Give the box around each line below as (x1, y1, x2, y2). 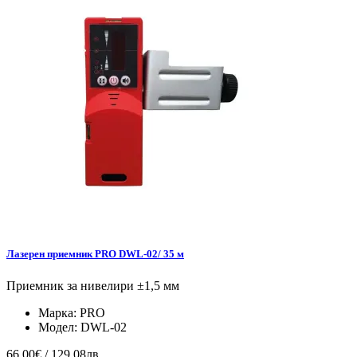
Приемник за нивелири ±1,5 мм (6, 278, 179, 292)
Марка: (38, 305, 80, 320)
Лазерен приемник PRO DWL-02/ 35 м (6, 248, 184, 261)
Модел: (38, 320, 80, 334)
